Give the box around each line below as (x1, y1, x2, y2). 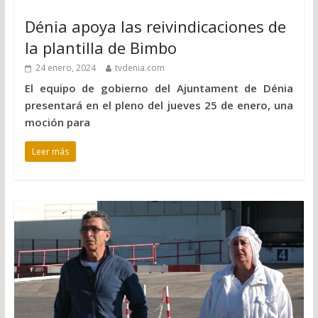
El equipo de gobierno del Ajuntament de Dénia (24, 80, 294, 95)
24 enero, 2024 (35, 61, 96, 74)
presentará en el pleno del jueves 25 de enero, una (24, 97, 294, 112)
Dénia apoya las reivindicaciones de (24, 15, 286, 37)
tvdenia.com (114, 61, 165, 74)
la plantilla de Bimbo (24, 36, 177, 58)
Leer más (31, 145, 69, 158)
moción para (24, 114, 90, 129)
